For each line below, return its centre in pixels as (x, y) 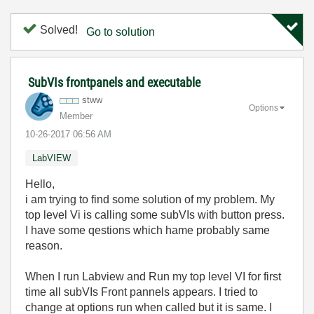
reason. (44, 246)
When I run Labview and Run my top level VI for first (153, 277)
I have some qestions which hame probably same (148, 230)
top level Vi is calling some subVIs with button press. (156, 215)
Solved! (57, 30)
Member (76, 116)
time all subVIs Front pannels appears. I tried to (142, 292)
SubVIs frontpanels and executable (114, 82)
